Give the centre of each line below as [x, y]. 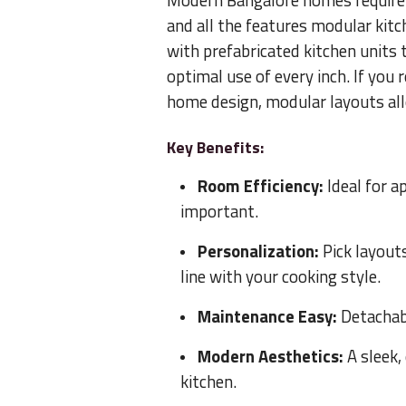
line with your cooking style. [280, 277]
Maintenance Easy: [267, 317]
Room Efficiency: [262, 186]
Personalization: [258, 251]
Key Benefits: [215, 148]
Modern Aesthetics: [272, 357]
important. [219, 212]
